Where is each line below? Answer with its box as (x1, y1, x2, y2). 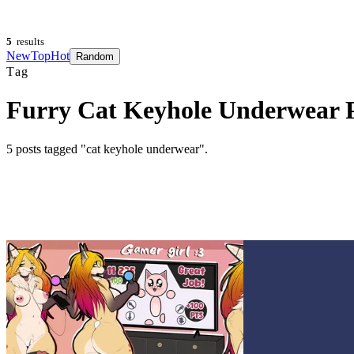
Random (76, 51, 114, 62)
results (17, 36, 44, 47)
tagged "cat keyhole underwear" (41, 141, 205, 156)
